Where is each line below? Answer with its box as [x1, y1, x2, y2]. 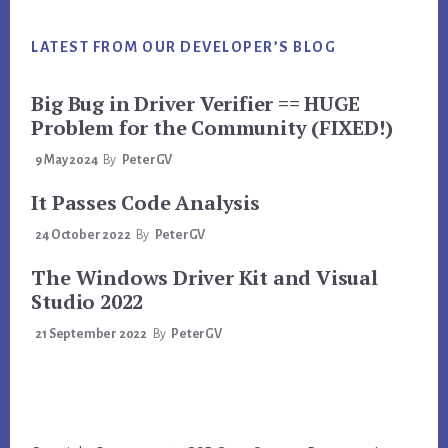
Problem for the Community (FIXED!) [31, 114, 393, 142]
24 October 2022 [35, 228, 131, 243]
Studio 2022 [31, 288, 144, 316]
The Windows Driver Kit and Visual [31, 264, 378, 292]
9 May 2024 [35, 153, 98, 168]
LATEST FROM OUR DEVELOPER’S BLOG [31, 39, 337, 56]
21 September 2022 [35, 327, 147, 342]
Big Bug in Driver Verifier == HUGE [31, 90, 360, 118]
